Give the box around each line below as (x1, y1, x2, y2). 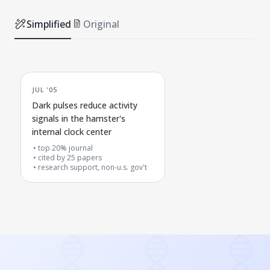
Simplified (27, 17, 71, 31)
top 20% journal (38, 143, 93, 154)
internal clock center (32, 126, 111, 138)
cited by (38, 152, 67, 163)
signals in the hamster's (32, 113, 125, 125)
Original (83, 17, 119, 31)
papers (77, 152, 102, 163)
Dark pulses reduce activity (32, 99, 137, 111)
